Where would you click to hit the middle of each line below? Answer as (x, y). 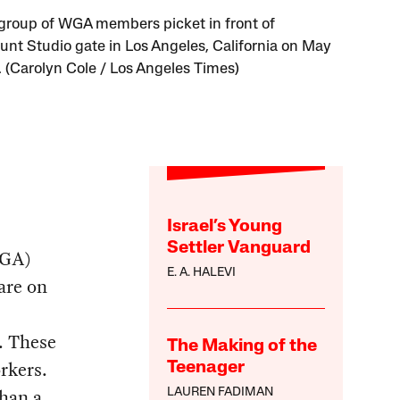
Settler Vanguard (239, 249)
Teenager (206, 368)
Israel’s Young (225, 227)
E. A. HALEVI (202, 273)
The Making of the (242, 347)
